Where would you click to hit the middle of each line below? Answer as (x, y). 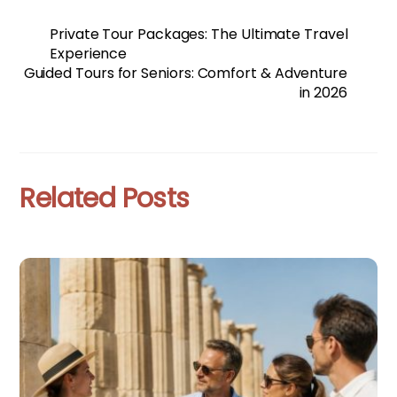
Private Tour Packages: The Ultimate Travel (199, 35)
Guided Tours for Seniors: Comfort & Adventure (185, 74)
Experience (89, 54)
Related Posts (105, 198)
